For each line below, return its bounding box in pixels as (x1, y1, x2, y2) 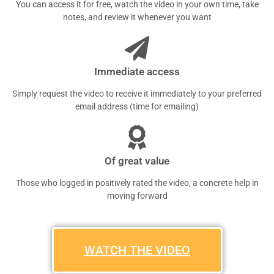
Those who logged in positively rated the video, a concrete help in (15, 177, 259, 188)
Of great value (105, 154, 169, 167)
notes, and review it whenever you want (62, 12, 212, 22)
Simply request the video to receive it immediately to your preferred (12, 88, 262, 98)
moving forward (106, 190, 168, 201)
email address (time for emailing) (75, 101, 199, 111)
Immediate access (94, 65, 180, 78)
